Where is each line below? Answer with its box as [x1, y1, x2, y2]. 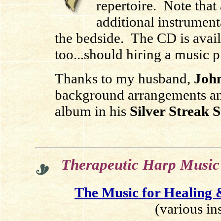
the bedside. [54, 30, 127, 46]
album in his [54, 103, 130, 119]
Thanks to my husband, [54, 71, 190, 86]
